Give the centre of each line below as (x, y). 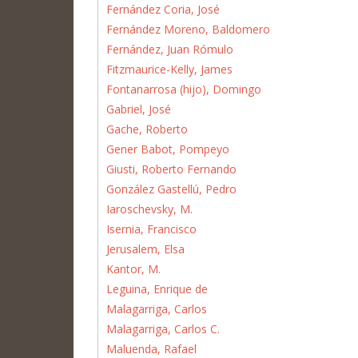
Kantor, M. (133, 268)
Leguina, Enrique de (157, 288)
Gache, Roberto (147, 129)
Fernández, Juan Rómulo (170, 49)
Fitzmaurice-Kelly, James (169, 69)
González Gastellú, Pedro (171, 189)
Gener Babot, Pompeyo (168, 149)
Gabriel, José (139, 109)
